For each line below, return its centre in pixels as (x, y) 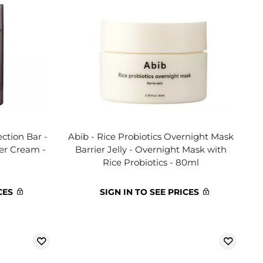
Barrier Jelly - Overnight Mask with (151, 149)
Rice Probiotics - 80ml (151, 162)
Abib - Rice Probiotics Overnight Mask (151, 136)
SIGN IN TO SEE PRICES (150, 192)
